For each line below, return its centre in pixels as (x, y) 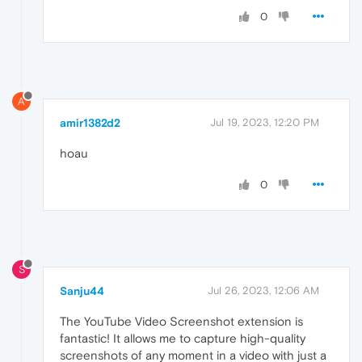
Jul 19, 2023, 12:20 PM (265, 123)
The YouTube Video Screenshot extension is (181, 321)
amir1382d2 (90, 123)
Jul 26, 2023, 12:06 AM (263, 290)
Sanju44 (82, 291)
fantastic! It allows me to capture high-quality (183, 338)
